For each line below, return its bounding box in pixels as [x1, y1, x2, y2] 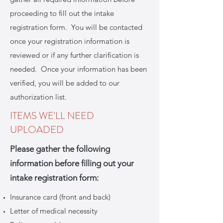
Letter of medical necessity [10, 206, 98, 216]
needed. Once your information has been [10, 64, 147, 74]
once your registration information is [10, 36, 129, 46]
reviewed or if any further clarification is [10, 50, 139, 60]
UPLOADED [10, 122, 64, 137]
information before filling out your [10, 158, 134, 168]
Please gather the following [10, 144, 110, 154]
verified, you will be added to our [10, 78, 119, 88]
